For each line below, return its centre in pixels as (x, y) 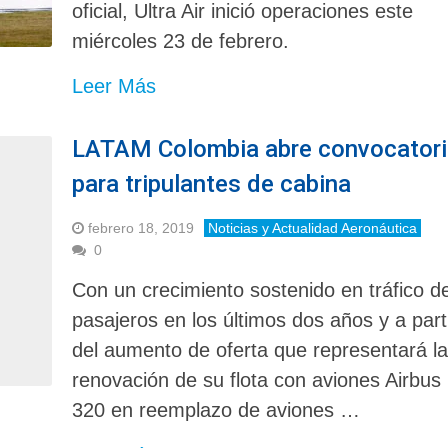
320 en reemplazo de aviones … (216, 409)
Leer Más (114, 85)
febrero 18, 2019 (141, 227)
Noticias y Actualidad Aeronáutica (313, 227)
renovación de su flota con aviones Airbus (257, 379)
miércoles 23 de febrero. (181, 40)
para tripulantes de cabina (212, 183)
